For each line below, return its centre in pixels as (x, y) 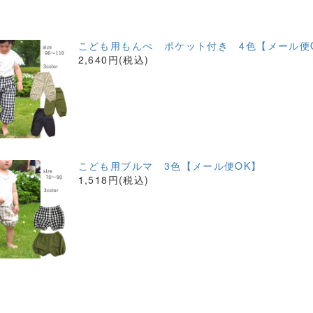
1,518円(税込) (114, 180)
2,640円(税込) (114, 59)
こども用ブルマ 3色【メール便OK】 (170, 166)
